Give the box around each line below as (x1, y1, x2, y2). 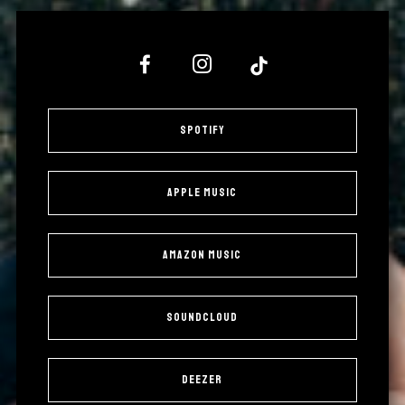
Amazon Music (163, 248, 242, 262)
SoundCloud (166, 310, 239, 325)
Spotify (179, 123, 225, 137)
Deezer (182, 372, 223, 387)
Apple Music (167, 185, 238, 200)
